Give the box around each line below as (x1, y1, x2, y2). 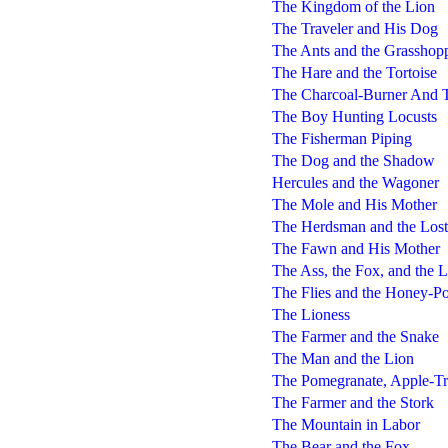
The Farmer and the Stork (271, 393, 434, 411)
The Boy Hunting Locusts (271, 107, 437, 125)
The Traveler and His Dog (271, 19, 438, 37)
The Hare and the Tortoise (271, 63, 437, 81)
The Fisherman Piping (271, 129, 412, 147)
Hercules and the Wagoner (271, 173, 439, 191)
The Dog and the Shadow (271, 151, 435, 169)
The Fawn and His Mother (271, 239, 440, 257)
